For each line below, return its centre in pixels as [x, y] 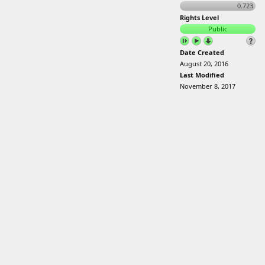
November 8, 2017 [208, 86]
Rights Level [199, 17]
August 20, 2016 [204, 64]
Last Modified [202, 75]
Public [218, 29]
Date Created [202, 52]
